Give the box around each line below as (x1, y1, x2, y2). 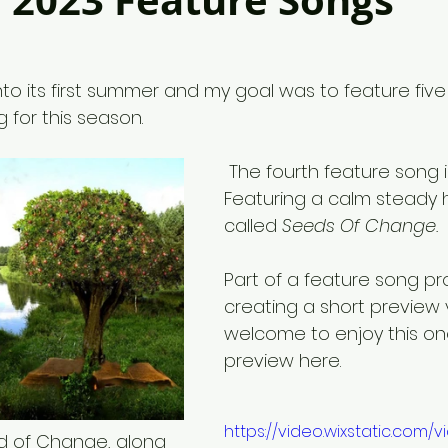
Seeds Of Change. (282, 213, 438, 238)
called (224, 213, 282, 238)
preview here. (224, 348, 346, 373)
